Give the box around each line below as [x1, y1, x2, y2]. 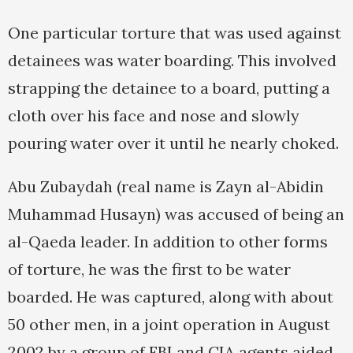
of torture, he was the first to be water [8, 259, 291, 280]
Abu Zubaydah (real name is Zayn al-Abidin [8, 176, 324, 197]
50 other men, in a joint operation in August [8, 314, 330, 335]
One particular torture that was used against [8, 23, 341, 43]
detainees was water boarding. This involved [8, 50, 336, 71]
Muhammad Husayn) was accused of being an [8, 204, 344, 225]
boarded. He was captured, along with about [8, 287, 333, 307]
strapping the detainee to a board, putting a [8, 78, 330, 98]
